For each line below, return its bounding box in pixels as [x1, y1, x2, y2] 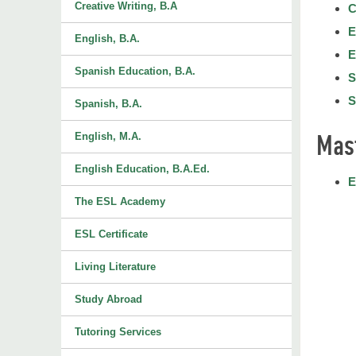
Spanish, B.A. [75, 98, 142, 110]
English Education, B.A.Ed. [75, 163, 210, 175]
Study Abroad [75, 293, 142, 305]
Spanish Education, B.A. [75, 65, 195, 77]
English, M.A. [75, 130, 141, 142]
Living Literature [75, 261, 156, 273]
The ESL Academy [75, 195, 165, 207]
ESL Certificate [75, 228, 148, 240]
